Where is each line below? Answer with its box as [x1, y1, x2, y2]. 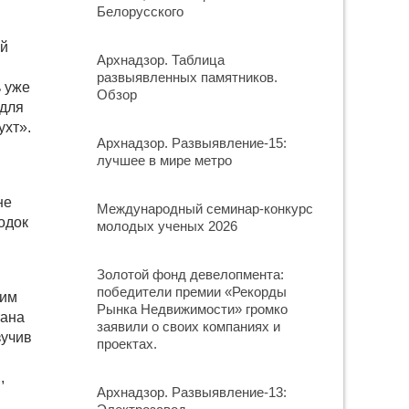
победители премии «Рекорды [97, 284, 287, 299]
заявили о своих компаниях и [97, 319, 280, 334]
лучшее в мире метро [97, 152, 232, 168]
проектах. [97, 336, 157, 351]
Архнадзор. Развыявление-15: [97, 135, 287, 151]
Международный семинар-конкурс [97, 201, 313, 216]
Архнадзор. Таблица [97, 52, 225, 68]
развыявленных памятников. [97, 69, 278, 85]
